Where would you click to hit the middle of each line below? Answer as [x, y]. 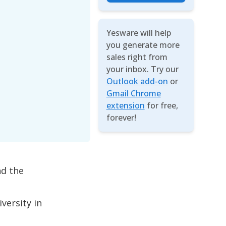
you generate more [143, 45]
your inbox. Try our [142, 69]
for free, [162, 105]
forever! [121, 118]
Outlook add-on [137, 81]
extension [125, 105]
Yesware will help [138, 33]
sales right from [137, 57]
